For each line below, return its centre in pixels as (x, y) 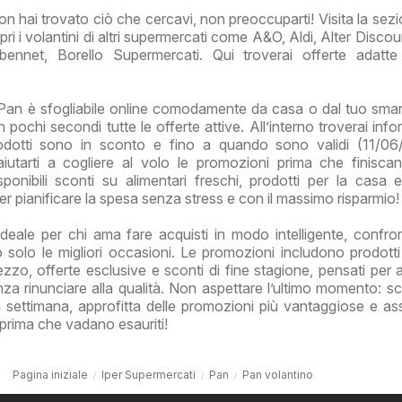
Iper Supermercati (149, 374)
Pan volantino (278, 374)
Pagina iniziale (50, 374)
